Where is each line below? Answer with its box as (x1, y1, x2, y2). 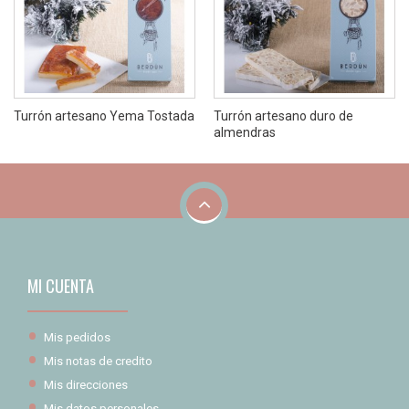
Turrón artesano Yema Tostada (14, 108, 194, 123)
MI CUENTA (27, 273, 94, 298)
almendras (214, 124, 276, 140)
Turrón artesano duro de (214, 108, 353, 123)
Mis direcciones (44, 377, 128, 392)
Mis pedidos (44, 330, 110, 344)
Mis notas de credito (44, 353, 152, 368)
